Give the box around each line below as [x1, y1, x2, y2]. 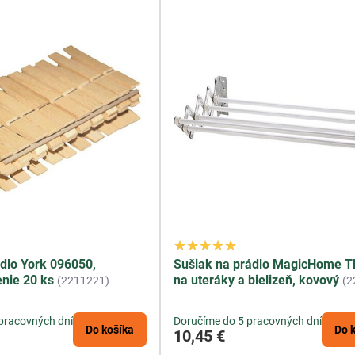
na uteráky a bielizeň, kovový [174, 273, 340, 288]
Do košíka [86, 323, 135, 337]
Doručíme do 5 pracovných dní [174, 315, 323, 328]
